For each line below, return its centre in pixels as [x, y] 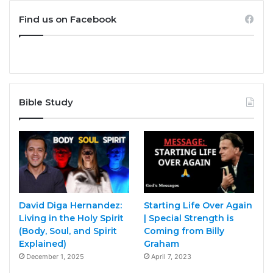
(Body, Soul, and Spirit [68, 231]
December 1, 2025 [55, 257]
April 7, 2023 [171, 257]
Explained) [43, 244]
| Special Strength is [189, 218]
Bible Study [46, 102]
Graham [161, 244]
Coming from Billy [184, 231]
